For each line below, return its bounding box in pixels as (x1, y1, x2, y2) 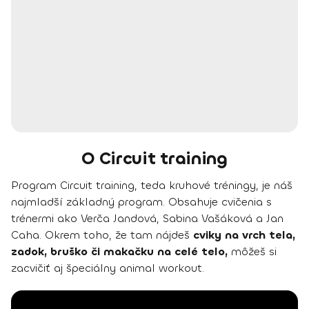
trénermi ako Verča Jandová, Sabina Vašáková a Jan (11, 211, 283, 226)
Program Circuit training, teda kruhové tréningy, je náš (11, 178, 292, 193)
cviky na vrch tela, (190, 228, 295, 243)
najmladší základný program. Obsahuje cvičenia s (11, 195, 272, 210)
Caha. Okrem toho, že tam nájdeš (11, 228, 190, 243)
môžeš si (228, 244, 277, 259)
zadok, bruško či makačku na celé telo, (11, 244, 228, 259)
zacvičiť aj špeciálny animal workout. (11, 261, 204, 276)
